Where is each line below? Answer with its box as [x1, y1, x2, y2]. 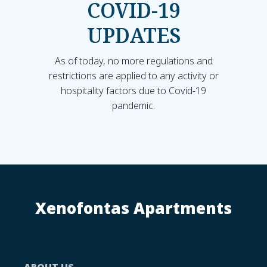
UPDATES [86, 21, 181, 49]
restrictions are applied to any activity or [48, 69, 219, 82]
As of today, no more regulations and [54, 54, 213, 67]
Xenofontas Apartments [35, 197, 232, 219]
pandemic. [112, 98, 155, 112]
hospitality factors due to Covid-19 [61, 83, 206, 97]
